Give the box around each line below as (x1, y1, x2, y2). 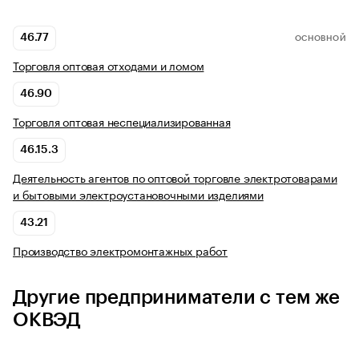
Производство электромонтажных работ (13, 241, 228, 260)
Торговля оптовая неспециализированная (13, 112, 231, 131)
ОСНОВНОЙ (294, 34, 346, 42)
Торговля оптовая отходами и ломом (13, 56, 204, 75)
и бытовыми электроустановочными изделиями (13, 185, 264, 204)
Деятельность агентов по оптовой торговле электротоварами (13, 168, 337, 187)
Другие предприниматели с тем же (13, 288, 340, 308)
